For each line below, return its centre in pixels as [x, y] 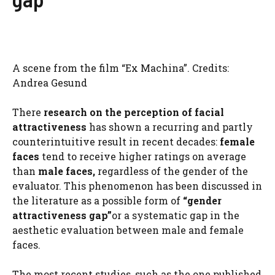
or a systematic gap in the [176, 215]
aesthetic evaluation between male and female [128, 230]
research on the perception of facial [134, 112]
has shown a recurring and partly [170, 127]
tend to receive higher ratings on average [143, 156]
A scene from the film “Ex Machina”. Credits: [121, 68]
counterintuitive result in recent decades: [116, 141]
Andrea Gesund [50, 83]
